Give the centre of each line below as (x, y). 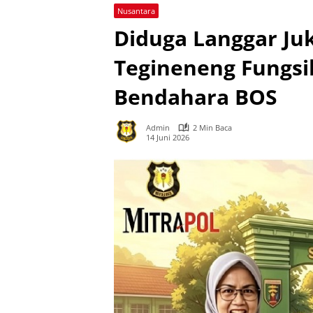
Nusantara (136, 11)
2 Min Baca (212, 128)
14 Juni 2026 (168, 137)
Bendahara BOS (196, 97)
